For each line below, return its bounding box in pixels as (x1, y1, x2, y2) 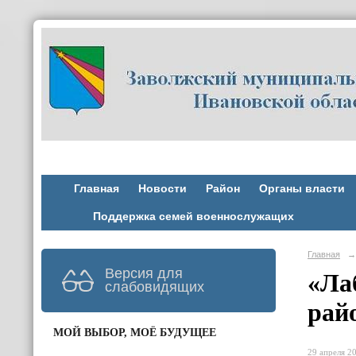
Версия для (105, 265, 183, 281)
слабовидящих (105, 278, 204, 295)
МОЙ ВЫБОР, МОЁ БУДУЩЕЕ (53, 326, 216, 339)
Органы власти (258, 183, 345, 195)
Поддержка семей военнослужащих (92, 211, 294, 222)
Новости (137, 183, 187, 195)
